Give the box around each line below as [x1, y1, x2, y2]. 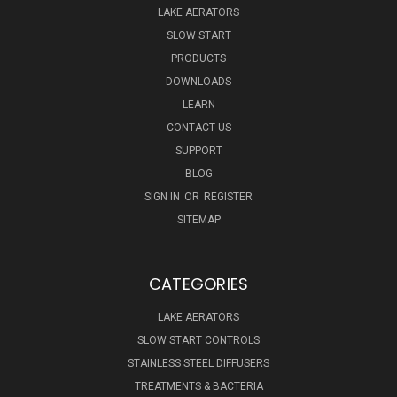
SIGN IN [144, 191, 183, 204]
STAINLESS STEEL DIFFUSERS [128, 357, 269, 370]
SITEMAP [176, 214, 221, 227]
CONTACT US [166, 121, 231, 135]
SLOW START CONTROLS [137, 334, 260, 347]
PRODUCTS [171, 52, 226, 66]
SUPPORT [175, 144, 222, 158]
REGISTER [204, 191, 253, 204]
